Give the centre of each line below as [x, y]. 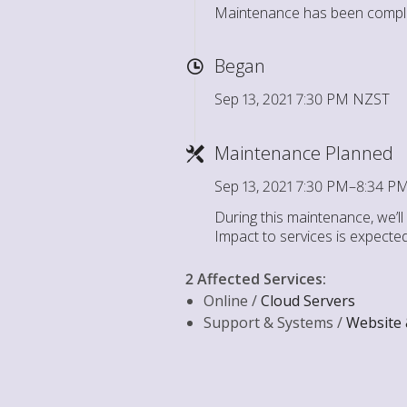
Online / [232, 301]
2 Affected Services [254, 279]
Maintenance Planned [304, 153]
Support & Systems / [275, 323]
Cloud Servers [308, 301]
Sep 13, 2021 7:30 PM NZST [302, 99]
